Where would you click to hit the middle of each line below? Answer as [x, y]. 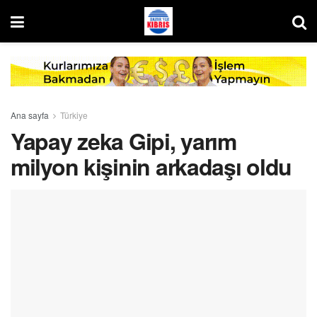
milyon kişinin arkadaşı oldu [151, 166]
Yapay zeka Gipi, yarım [123, 140]
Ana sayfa [30, 115]
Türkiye [74, 115]
